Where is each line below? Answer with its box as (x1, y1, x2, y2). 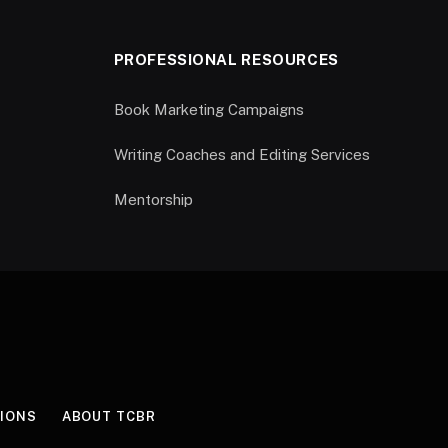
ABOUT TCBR (61, 409, 156, 425)
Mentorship (113, 191, 193, 209)
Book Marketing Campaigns (113, 100, 304, 118)
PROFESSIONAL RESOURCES (113, 50, 339, 68)
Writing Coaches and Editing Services (113, 145, 370, 163)
